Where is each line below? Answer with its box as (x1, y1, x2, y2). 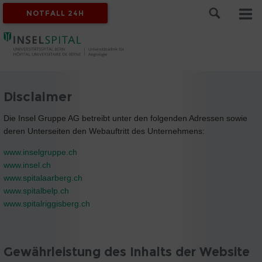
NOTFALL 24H (26, 9, 85, 18)
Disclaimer (4, 89, 72, 104)
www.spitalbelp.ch (4, 185, 69, 195)
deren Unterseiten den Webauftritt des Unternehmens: (4, 126, 205, 136)
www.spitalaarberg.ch (4, 173, 82, 182)
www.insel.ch (4, 160, 51, 170)
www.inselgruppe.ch (4, 147, 77, 157)
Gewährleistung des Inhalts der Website (4, 244, 250, 260)
